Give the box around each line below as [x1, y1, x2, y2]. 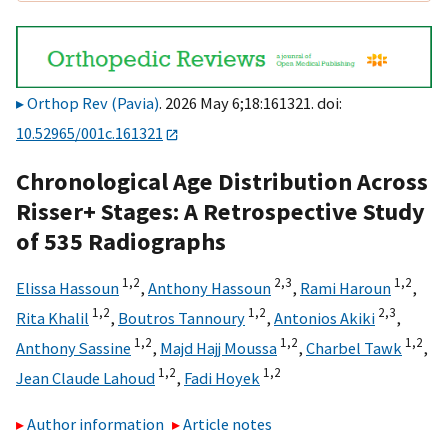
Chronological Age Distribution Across [16, 165, 428, 197]
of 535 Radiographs [16, 225, 226, 257]
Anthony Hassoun [148, 277, 271, 298]
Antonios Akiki [274, 307, 375, 328]
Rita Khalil [16, 307, 89, 328]
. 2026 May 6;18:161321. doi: [159, 93, 342, 114]
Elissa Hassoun [16, 277, 119, 298]
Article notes [183, 414, 273, 435]
